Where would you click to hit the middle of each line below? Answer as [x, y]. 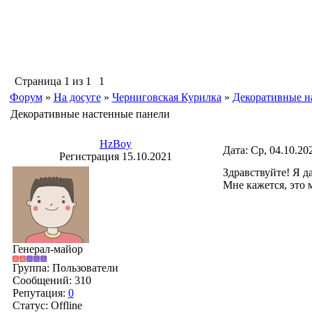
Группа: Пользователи [65, 268]
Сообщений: [43, 280]
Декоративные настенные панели [90, 114]
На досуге [77, 97]
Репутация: [40, 293]
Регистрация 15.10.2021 [116, 156]
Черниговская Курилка [166, 97]
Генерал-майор [47, 249]
